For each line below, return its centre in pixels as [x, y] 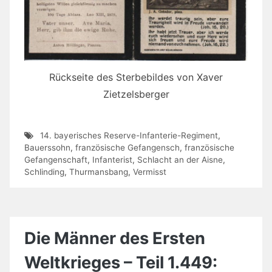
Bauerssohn [47, 148]
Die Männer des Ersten [115, 239]
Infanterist [112, 160]
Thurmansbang [99, 172]
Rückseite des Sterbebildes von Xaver [136, 77]
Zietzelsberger [136, 94]
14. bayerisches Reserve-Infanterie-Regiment [129, 136]
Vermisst [150, 172]
